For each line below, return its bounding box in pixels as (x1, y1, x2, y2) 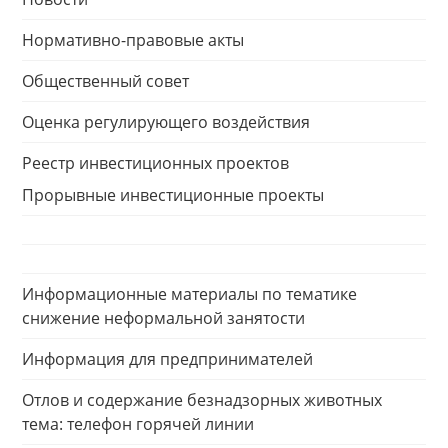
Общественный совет (22, 70, 189, 92)
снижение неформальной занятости (22, 307, 305, 329)
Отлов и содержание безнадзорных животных (22, 389, 382, 411)
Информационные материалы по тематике (22, 283, 357, 305)
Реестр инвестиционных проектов (22, 152, 289, 174)
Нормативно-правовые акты (22, 29, 244, 51)
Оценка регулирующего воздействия (22, 111, 310, 133)
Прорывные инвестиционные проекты (22, 184, 324, 206)
